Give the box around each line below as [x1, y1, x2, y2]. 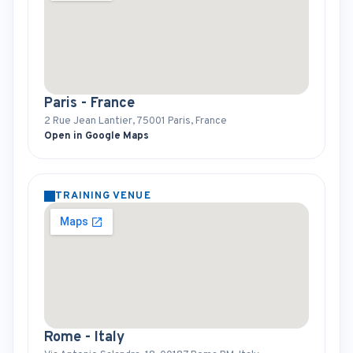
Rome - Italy [44, 329, 124, 347]
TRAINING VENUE [55, 190, 151, 203]
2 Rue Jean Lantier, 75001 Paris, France [44, 115, 227, 128]
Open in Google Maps [44, 130, 149, 143]
